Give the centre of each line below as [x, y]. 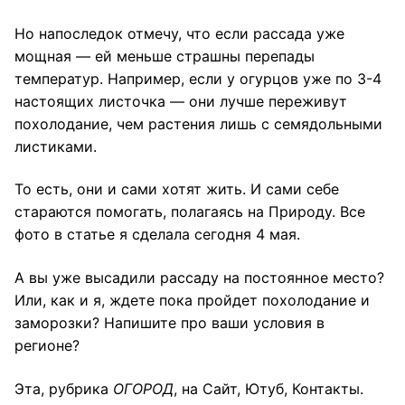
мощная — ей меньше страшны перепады [165, 56]
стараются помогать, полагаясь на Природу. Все [190, 212]
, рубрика [77, 388]
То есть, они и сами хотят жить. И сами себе [177, 189]
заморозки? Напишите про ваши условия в [170, 323]
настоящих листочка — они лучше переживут [181, 101]
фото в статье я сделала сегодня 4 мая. [157, 235]
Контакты [326, 388]
